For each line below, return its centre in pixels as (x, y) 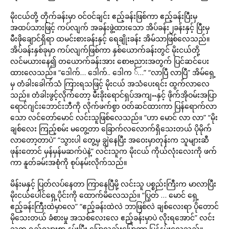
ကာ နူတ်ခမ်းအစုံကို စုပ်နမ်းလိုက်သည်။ (68, 162)
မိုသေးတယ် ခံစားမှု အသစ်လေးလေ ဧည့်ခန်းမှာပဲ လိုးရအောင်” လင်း (112, 217)
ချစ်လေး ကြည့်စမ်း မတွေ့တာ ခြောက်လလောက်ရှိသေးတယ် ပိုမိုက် (111, 129)
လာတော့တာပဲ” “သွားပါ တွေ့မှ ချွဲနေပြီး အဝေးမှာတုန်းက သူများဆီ (110, 140)
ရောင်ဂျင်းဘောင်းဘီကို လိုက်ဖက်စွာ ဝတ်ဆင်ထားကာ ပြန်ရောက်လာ (113, 106)
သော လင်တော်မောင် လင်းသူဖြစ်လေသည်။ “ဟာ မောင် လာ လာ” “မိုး (114, 117)
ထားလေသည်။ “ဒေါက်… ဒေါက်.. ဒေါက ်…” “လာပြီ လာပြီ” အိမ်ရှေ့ (113, 72)
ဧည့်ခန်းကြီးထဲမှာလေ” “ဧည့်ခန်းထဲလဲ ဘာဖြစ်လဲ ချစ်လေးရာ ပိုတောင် (114, 206)
